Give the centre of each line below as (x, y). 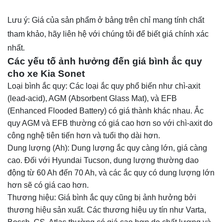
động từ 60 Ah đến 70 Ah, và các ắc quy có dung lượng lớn (111, 172)
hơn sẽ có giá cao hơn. (48, 185)
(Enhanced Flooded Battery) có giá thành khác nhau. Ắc (106, 111)
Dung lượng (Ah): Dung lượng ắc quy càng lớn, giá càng (107, 148)
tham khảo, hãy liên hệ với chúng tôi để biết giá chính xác (108, 34)
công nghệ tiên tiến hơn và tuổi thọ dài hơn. (84, 135)
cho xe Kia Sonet (46, 73)
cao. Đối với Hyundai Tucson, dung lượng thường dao (103, 160)
